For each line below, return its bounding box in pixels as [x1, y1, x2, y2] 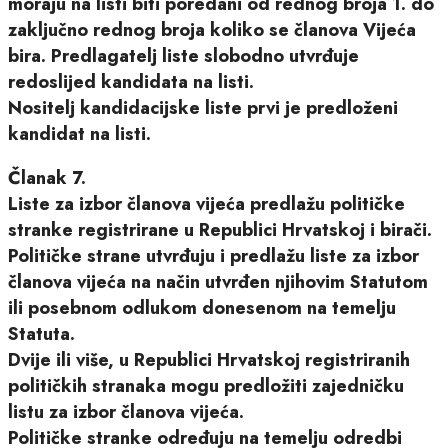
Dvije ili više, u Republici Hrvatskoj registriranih [8, 346, 410, 373]
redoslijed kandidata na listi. [8, 68, 254, 95]
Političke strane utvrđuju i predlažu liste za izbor [8, 242, 419, 269]
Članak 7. [8, 164, 86, 191]
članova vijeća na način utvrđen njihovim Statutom [8, 268, 428, 295]
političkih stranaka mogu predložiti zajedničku [8, 372, 404, 399]
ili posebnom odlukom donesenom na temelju [8, 294, 396, 321]
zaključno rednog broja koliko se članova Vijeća [8, 16, 416, 43]
